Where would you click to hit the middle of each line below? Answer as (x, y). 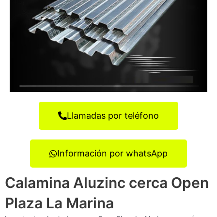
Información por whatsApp (112, 153)
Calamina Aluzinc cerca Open (107, 182)
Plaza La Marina (59, 203)
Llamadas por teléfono (113, 115)
